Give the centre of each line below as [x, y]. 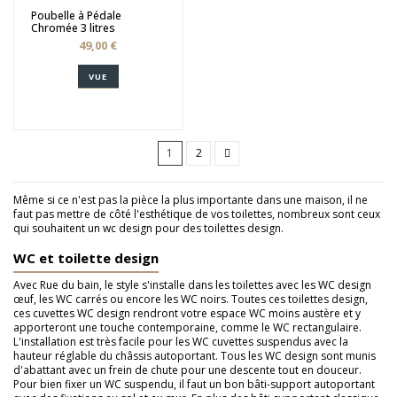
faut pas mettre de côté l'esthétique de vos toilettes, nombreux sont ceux [197, 214]
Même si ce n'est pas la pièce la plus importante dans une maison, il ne [191, 199]
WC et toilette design [86, 257]
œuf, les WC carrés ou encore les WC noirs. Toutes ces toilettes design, [191, 299]
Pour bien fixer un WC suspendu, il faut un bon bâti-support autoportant [194, 384]
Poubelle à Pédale [76, 15]
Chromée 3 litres [73, 27]
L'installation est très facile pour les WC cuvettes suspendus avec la [181, 341]
